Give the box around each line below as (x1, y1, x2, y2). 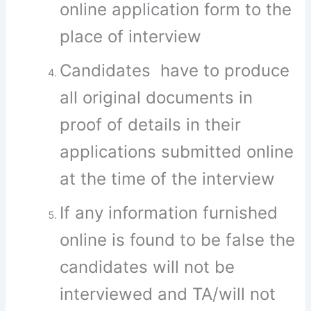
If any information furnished (60, 203, 278, 224)
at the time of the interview (60, 169, 276, 190)
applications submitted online (60, 142, 294, 162)
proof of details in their (60, 115, 242, 135)
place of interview (60, 26, 207, 47)
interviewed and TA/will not (60, 284, 276, 305)
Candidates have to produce (60, 60, 290, 81)
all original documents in (60, 87, 253, 108)
